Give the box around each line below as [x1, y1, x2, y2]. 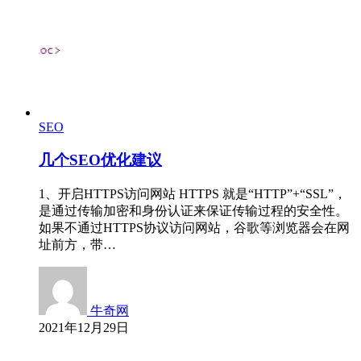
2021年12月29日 [39, 320, 129, 334]
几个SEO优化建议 [39, 151, 162, 169]
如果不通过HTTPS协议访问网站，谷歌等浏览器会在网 [39, 220, 350, 234]
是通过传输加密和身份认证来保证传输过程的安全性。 [39, 203, 348, 218]
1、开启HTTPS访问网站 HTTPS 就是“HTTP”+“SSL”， [39, 186, 346, 201]
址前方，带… [39, 237, 116, 251]
